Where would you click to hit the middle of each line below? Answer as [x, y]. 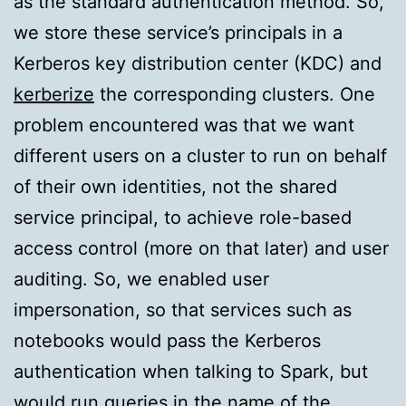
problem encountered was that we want [184, 126]
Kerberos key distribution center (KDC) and [198, 64]
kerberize [54, 95]
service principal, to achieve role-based [183, 218]
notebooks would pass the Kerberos [167, 341]
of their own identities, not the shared [175, 187]
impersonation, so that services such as [183, 310]
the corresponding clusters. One [235, 95]
